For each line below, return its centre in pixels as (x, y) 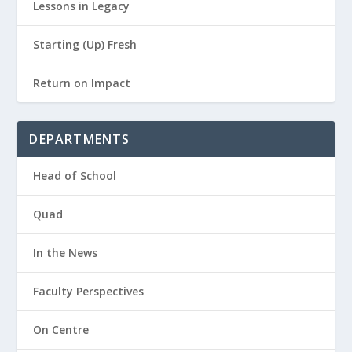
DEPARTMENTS (80, 139)
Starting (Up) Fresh (85, 44)
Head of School (75, 175)
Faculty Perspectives (89, 291)
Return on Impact (82, 82)
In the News (66, 252)
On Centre (61, 329)
